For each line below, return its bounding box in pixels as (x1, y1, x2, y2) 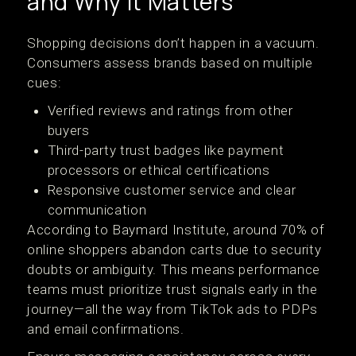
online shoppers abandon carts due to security (27, 242, 322, 257)
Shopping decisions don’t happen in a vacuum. (27, 35, 319, 51)
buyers (47, 122, 90, 138)
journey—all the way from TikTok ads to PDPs (27, 301, 319, 317)
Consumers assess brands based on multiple (27, 55, 313, 71)
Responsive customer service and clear (47, 182, 296, 198)
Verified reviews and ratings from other (47, 103, 293, 118)
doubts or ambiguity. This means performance (27, 261, 321, 277)
